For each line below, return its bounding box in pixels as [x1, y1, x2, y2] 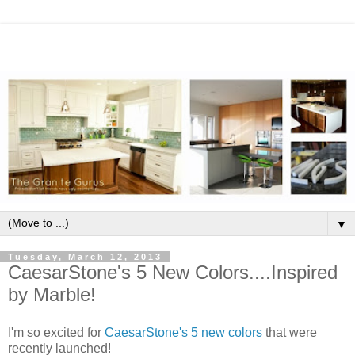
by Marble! [8, 283, 96, 305]
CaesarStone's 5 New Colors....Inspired [8, 261, 338, 283]
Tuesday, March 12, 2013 [8, 251, 162, 261]
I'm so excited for [8, 325, 101, 339]
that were [265, 325, 317, 339]
